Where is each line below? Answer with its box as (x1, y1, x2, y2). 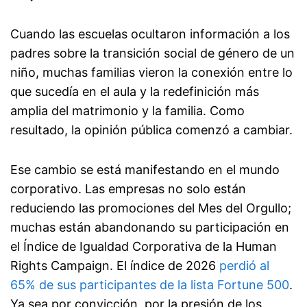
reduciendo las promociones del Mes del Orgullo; (10, 201, 291, 216)
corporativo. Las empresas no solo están (10, 182, 246, 197)
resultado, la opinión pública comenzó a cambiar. (10, 123, 293, 138)
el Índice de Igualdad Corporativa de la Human (10, 239, 277, 254)
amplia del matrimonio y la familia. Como (10, 103, 245, 119)
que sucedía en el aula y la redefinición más (10, 84, 259, 99)
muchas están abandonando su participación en (10, 220, 289, 235)
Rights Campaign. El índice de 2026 (10, 258, 219, 273)
